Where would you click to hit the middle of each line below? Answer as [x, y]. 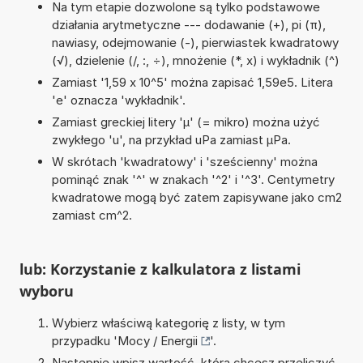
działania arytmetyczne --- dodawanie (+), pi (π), [188, 24]
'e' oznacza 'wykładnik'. [118, 100]
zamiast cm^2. [92, 215]
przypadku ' [84, 340]
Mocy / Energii [157, 340]
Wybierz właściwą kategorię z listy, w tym [168, 322]
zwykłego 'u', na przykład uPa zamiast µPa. [171, 139]
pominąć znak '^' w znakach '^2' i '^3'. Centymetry [193, 179]
